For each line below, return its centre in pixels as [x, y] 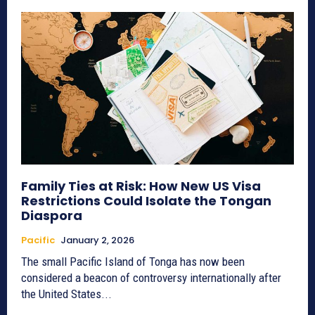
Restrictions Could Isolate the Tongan [146, 201]
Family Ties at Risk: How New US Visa [141, 186]
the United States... [66, 294]
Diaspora [52, 216]
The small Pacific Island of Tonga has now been [133, 262]
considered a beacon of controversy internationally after [151, 278]
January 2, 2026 [97, 240]
